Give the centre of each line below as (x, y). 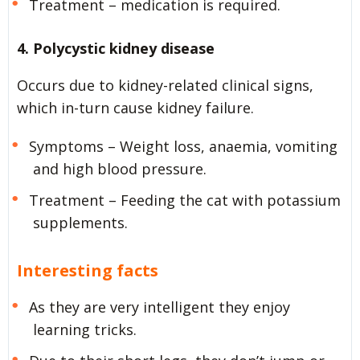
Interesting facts (88, 271)
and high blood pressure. (120, 169)
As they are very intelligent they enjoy (159, 307)
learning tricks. (85, 329)
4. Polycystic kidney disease (118, 49)
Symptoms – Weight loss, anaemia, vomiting (183, 147)
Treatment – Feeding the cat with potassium (184, 200)
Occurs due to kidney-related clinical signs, (165, 86)
